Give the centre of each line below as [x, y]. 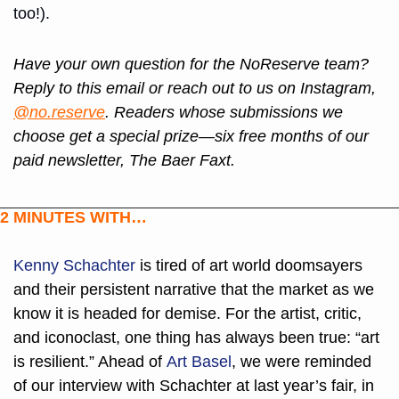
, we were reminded [301, 362]
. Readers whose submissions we [224, 113]
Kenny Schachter [74, 266]
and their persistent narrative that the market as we [194, 290]
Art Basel [199, 362]
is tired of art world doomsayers [249, 266]
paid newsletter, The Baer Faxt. [124, 161]
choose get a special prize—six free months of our [191, 137]
